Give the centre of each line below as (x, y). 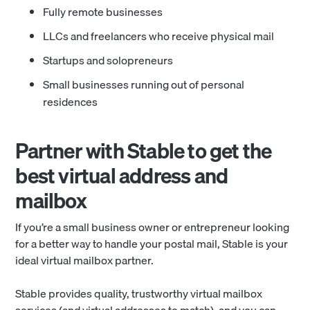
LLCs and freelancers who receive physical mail (159, 36)
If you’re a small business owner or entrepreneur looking (153, 227)
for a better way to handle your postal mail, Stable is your (152, 243)
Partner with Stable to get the (144, 151)
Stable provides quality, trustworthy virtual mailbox (139, 293)
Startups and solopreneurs (108, 60)
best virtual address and (122, 175)
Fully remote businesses (103, 11)
